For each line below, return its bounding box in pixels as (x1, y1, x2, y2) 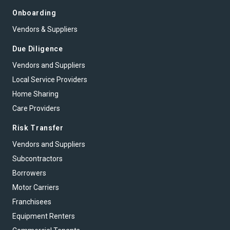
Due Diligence (12, 44, 63, 53)
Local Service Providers (12, 75, 87, 84)
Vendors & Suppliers (12, 25, 78, 33)
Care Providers (12, 104, 60, 112)
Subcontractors (12, 154, 63, 163)
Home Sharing (12, 89, 59, 98)
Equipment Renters (12, 212, 75, 220)
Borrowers (12, 168, 46, 177)
